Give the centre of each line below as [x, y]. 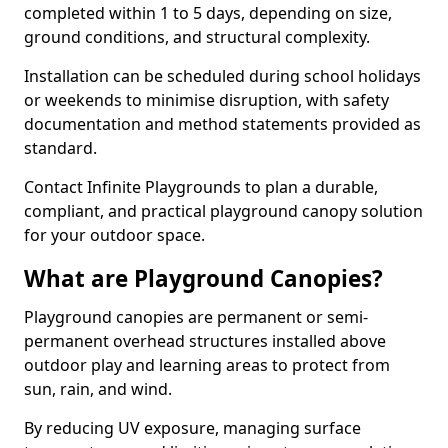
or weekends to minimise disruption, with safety [206, 100]
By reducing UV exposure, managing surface [192, 428]
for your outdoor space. [114, 235]
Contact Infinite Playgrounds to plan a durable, [201, 187]
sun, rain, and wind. [98, 389]
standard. [60, 148]
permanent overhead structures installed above [205, 341]
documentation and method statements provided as [222, 124]
